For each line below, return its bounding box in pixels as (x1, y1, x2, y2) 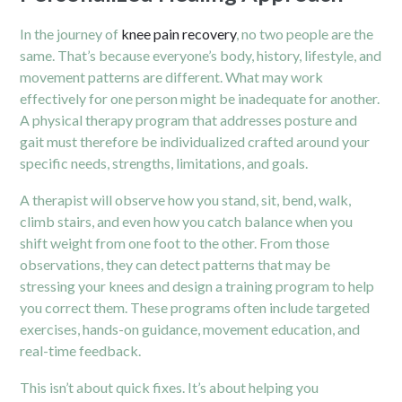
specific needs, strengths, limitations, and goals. (20, 153, 309, 171)
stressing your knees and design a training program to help (20, 276, 375, 294)
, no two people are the (236, 24, 374, 42)
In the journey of (20, 24, 119, 42)
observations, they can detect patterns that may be (20, 255, 331, 273)
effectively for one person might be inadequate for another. (20, 89, 380, 107)
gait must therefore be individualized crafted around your (20, 132, 371, 150)
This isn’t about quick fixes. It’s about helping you (20, 378, 319, 396)
